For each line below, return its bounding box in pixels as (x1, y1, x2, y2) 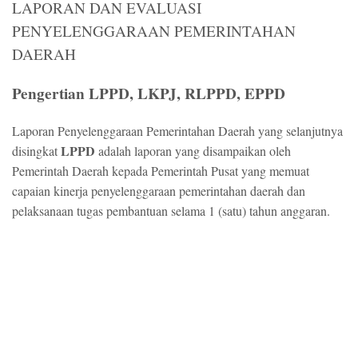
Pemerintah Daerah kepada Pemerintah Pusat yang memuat (12, 162, 309, 179)
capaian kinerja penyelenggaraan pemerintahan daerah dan (12, 182, 305, 199)
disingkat (12, 142, 61, 159)
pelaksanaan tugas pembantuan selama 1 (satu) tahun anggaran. (12, 202, 334, 219)
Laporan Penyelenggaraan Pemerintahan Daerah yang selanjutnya (12, 122, 343, 139)
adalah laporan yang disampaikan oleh (98, 142, 291, 159)
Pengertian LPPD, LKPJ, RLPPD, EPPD (12, 82, 285, 105)
